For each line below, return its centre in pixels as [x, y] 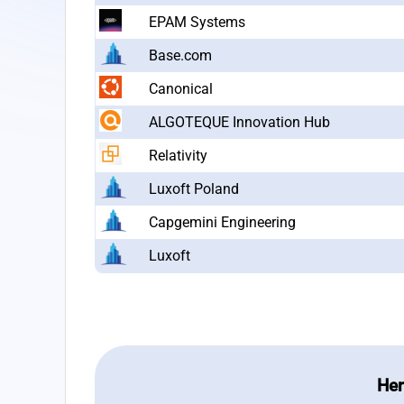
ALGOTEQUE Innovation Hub [239, 122]
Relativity [178, 155]
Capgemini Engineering [222, 222]
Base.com [180, 55]
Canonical [181, 88]
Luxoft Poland [194, 188]
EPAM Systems [197, 22]
